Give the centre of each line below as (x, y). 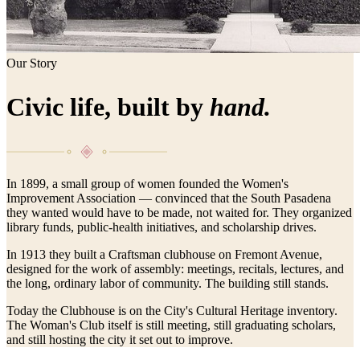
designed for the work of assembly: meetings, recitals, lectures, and (175, 269)
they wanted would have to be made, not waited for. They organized (179, 213)
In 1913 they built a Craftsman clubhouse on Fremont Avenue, (164, 255)
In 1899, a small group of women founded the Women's (147, 184)
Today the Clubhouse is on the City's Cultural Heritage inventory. (172, 311)
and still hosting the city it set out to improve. (120, 340)
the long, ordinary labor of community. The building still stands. (168, 284)
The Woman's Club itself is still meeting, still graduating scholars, (171, 325)
